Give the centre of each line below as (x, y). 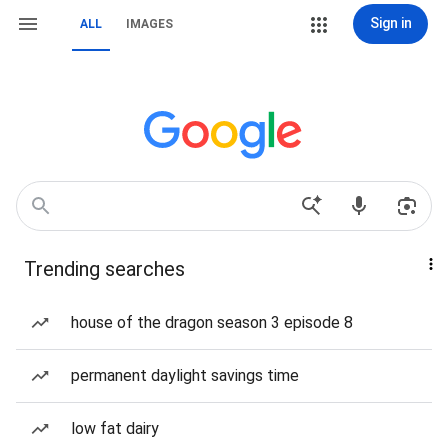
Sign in (390, 23)
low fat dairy (115, 428)
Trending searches (104, 269)
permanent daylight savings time (185, 375)
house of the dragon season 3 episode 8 (212, 322)
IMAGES (149, 24)
